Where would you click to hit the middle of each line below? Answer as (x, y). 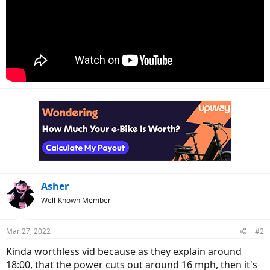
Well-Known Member (76, 200)
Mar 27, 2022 (28, 231)
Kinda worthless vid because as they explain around (124, 251)
